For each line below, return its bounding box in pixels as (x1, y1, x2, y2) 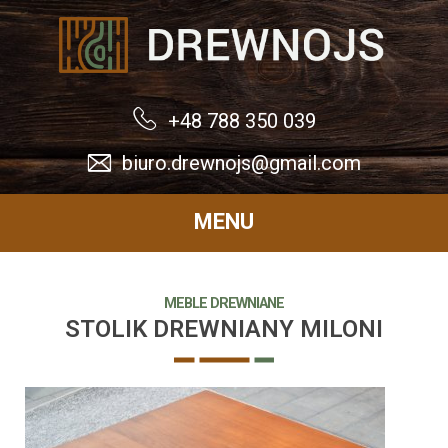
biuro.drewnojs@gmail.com (122, 151, 361, 175)
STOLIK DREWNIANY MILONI (65, 315, 383, 343)
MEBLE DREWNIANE (164, 295, 284, 312)
